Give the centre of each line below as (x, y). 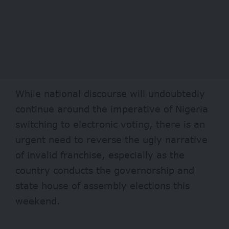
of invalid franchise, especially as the (100, 155)
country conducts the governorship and (105, 170)
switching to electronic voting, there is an (110, 124)
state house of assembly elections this (102, 186)
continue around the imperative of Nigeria (112, 109)
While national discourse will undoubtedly (110, 94)
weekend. (38, 201)
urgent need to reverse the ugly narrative (111, 140)
